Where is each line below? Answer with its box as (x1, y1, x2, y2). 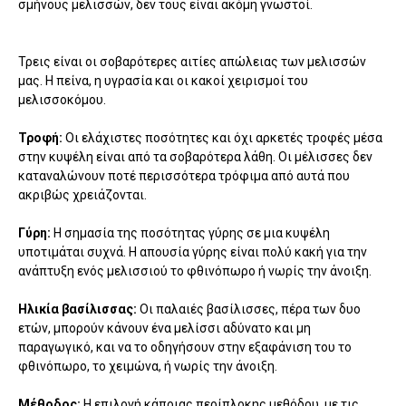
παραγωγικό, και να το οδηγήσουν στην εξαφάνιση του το (18, 340, 352, 355)
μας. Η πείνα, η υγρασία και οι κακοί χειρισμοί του (18, 73, 308, 89)
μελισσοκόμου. (18, 92, 106, 108)
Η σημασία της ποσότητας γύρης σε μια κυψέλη (53, 226, 330, 241)
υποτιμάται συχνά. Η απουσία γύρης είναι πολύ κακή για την (18, 245, 367, 260)
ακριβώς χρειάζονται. (18, 188, 147, 203)
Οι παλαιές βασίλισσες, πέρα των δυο (140, 302, 361, 317)
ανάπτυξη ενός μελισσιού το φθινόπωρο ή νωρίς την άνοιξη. (18, 264, 372, 279)
